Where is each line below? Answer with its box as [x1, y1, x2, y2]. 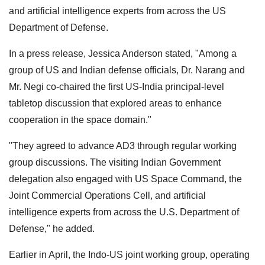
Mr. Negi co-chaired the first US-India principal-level [9, 81, 224, 92]
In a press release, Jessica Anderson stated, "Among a [9, 48, 237, 59]
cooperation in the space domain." [9, 114, 151, 125]
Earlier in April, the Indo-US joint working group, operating [9, 249, 250, 260]
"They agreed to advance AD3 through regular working [9, 140, 237, 151]
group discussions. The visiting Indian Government [9, 157, 221, 167]
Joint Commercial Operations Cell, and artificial [9, 190, 206, 201]
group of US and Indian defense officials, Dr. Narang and [9, 64, 245, 75]
